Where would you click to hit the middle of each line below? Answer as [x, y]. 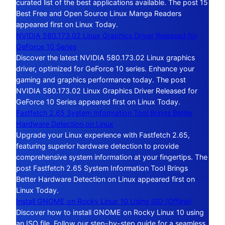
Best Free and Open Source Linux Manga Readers [99, 13]
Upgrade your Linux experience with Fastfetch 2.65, [103, 135]
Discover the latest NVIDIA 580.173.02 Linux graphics [105, 57]
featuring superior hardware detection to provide [97, 146]
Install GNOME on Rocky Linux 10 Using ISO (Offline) [104, 201]
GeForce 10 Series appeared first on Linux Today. [98, 101]
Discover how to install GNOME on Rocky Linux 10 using [110, 212]
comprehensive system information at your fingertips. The [112, 157]
